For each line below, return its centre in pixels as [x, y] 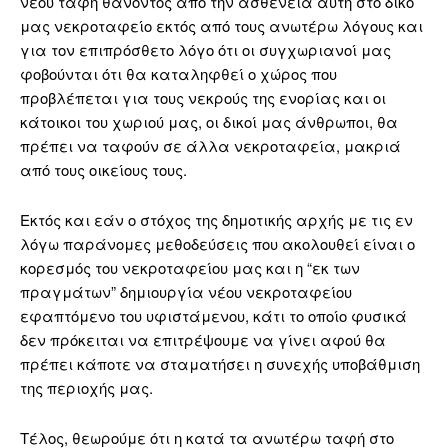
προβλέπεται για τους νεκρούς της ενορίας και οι [203, 98]
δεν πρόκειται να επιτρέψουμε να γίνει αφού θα [203, 340]
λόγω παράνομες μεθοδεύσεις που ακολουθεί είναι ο [217, 244]
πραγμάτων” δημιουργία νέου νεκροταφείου [186, 292]
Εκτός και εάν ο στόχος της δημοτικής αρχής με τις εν [216, 220]
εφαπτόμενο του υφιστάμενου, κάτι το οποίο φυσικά [213, 316]
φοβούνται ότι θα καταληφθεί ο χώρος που [178, 74]
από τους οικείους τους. [103, 170]
